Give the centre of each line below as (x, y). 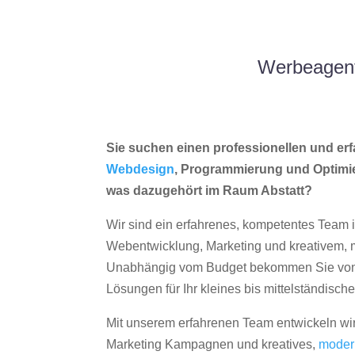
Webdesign (141, 170)
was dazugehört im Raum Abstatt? (210, 191)
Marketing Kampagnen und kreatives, (213, 345)
